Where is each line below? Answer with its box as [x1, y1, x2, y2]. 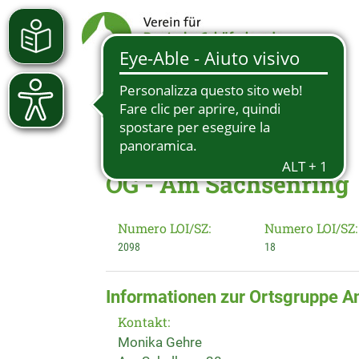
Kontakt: [118, 313, 170, 330]
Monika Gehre [118, 334, 202, 350]
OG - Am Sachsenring [106, 168, 349, 200]
